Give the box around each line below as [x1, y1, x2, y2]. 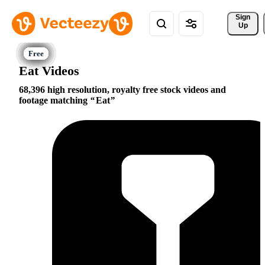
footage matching [19, 95, 90, 106]
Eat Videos [19, 63, 79, 78]
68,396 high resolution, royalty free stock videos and [19, 85, 226, 95]
